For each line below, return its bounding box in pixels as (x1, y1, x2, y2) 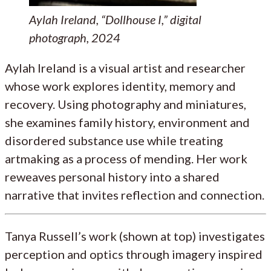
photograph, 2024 (29, 30, 120, 45)
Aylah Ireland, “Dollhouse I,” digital (29, 11, 201, 27)
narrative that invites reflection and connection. (5, 187, 264, 202)
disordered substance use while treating (5, 132, 223, 148)
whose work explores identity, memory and (5, 78, 236, 93)
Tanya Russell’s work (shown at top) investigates (5, 228, 265, 243)
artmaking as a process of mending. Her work (5, 151, 247, 166)
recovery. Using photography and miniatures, (5, 96, 246, 111)
